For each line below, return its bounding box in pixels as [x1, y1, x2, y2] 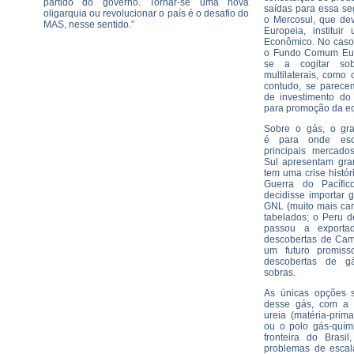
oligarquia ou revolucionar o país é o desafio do [43, 8, 249, 19]
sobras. [264, 267, 296, 278]
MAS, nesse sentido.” [43, 19, 134, 30]
